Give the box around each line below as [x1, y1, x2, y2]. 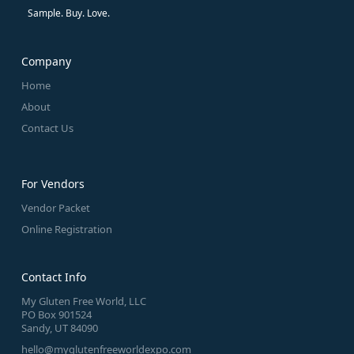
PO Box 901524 [21, 307, 92, 322]
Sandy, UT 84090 [21, 320, 98, 335]
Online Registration [21, 221, 112, 236]
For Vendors [21, 175, 85, 191]
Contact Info [21, 269, 86, 284]
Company [21, 53, 71, 69]
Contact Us [21, 120, 73, 135]
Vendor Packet [21, 200, 90, 215]
